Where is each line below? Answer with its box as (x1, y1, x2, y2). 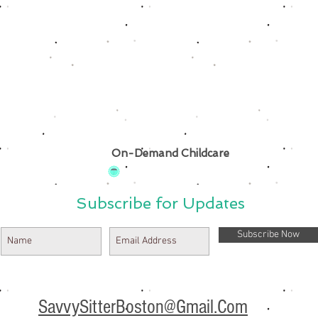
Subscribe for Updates (76, 194, 245, 212)
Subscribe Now (237, 229, 300, 241)
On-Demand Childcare (111, 147, 229, 160)
